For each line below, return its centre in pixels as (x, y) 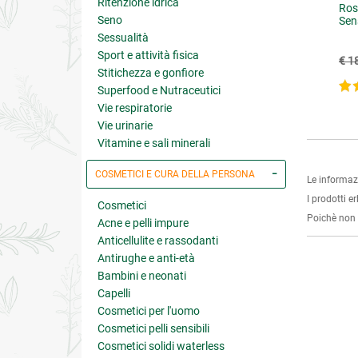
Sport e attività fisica (148, 55)
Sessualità (123, 38)
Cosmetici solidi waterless (161, 346)
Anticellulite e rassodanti (158, 241)
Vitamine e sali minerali (154, 143)
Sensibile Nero (197, 21)
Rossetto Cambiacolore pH (228, 8)
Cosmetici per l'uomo (149, 311)
